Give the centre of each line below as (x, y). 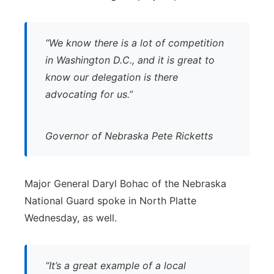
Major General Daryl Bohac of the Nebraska (125, 183)
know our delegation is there (112, 77)
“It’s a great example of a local (116, 265)
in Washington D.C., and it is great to (130, 60)
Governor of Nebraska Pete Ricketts (129, 136)
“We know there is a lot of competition (135, 43)
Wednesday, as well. (71, 218)
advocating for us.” (89, 94)
